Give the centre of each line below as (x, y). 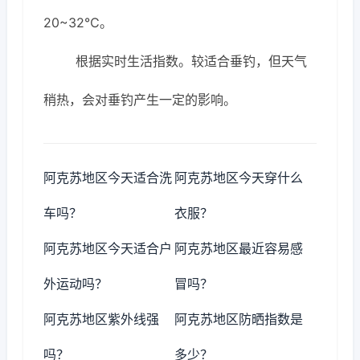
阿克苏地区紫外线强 (101, 319)
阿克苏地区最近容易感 (239, 248)
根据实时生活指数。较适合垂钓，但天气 (191, 61)
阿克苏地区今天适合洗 (108, 178)
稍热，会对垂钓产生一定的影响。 (140, 100)
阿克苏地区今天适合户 (108, 248)
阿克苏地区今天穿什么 (239, 178)
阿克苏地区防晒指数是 (239, 319)
